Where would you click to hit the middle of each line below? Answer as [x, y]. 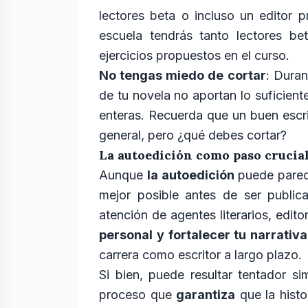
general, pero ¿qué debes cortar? [195, 135]
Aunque [123, 175]
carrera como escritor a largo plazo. [200, 255]
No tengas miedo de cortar [183, 75]
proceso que [138, 295]
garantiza [206, 295]
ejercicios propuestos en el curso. [196, 55]
